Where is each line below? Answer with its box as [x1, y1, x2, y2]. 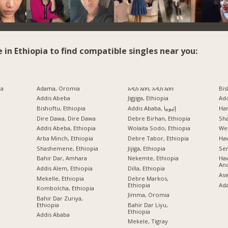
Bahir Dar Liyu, [127, 201, 168, 209]
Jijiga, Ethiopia [127, 144, 165, 152]
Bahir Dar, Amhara [36, 154, 87, 162]
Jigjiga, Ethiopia [127, 94, 168, 102]
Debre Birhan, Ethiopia [127, 114, 190, 122]
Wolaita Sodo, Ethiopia [127, 124, 190, 132]
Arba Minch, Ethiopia [36, 134, 93, 142]
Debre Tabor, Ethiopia [127, 134, 189, 142]
